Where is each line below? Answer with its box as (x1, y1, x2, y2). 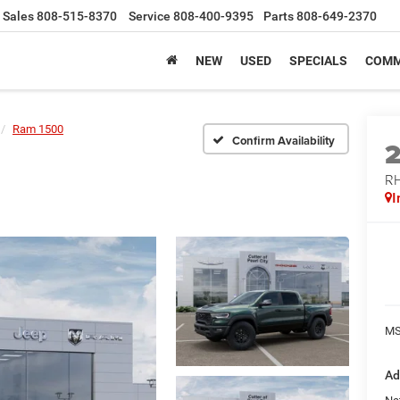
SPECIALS (289, 54, 347, 69)
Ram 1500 (12, 122, 63, 136)
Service (129, 9, 171, 24)
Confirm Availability (232, 131, 335, 149)
